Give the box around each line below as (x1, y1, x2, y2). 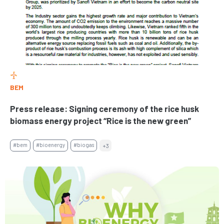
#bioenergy (36, 141, 65, 148)
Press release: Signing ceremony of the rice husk (10, 103, 199, 113)
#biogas (73, 141, 94, 148)
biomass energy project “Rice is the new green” (10, 115, 191, 125)
